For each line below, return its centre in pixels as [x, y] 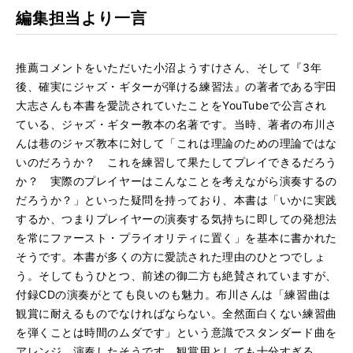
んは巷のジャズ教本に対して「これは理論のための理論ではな [176, 143]
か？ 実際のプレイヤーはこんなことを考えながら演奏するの [176, 181]
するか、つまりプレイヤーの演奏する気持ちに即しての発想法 [176, 219]
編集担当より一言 [82, 18]
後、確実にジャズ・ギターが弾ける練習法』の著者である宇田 [176, 86]
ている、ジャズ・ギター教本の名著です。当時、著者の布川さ [176, 124]
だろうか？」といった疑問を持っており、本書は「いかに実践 [176, 200]
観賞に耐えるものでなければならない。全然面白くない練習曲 [176, 313]
